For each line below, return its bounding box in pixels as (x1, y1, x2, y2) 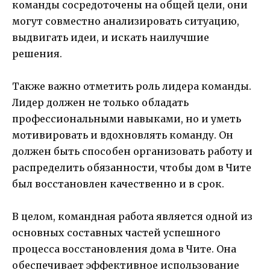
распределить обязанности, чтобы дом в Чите (12, 162, 251, 174)
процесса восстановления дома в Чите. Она (12, 243, 236, 256)
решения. (12, 48, 62, 60)
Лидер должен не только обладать (12, 96, 189, 109)
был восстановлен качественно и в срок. (12, 178, 224, 190)
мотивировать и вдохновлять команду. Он (12, 129, 233, 142)
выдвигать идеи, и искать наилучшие (12, 31, 209, 44)
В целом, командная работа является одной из (12, 210, 253, 223)
